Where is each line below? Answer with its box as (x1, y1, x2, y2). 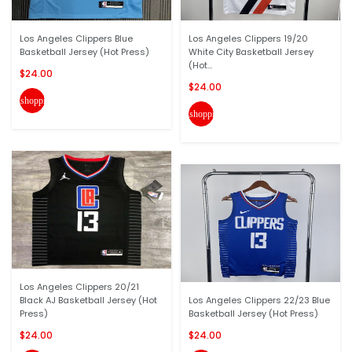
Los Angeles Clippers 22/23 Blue (189, 294, 330, 306)
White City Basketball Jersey (189, 46, 313, 58)
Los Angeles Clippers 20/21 (20, 280, 139, 293)
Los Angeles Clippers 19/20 (189, 32, 308, 45)
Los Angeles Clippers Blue (20, 32, 133, 45)
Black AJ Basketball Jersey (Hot (20, 294, 157, 306)
